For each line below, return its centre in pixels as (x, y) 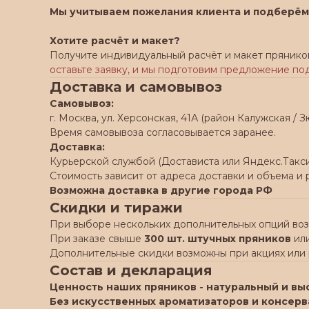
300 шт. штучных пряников (218, 239)
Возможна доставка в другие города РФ (161, 190)
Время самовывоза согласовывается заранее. (163, 132)
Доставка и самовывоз (136, 87)
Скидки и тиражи (116, 208)
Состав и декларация (131, 270)
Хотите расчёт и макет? (115, 41)
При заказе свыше (97, 239)
